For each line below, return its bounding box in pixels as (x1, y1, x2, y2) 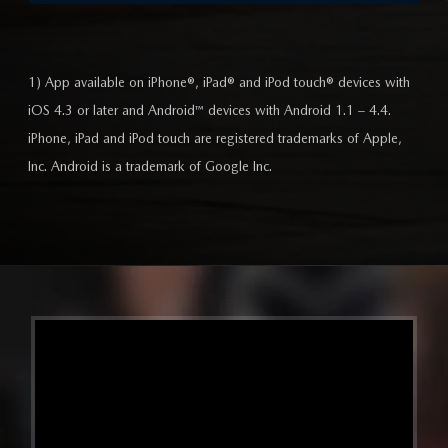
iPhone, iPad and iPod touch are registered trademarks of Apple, (28, 130, 402, 147)
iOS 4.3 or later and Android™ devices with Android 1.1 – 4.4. (28, 102, 391, 119)
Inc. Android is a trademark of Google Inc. (28, 158, 272, 175)
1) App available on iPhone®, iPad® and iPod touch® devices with (28, 74, 410, 91)
